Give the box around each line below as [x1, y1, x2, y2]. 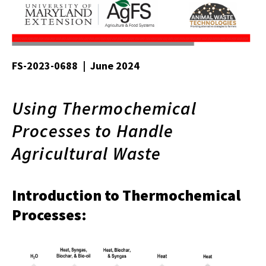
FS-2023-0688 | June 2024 [12, 59, 140, 73]
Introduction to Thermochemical [12, 185, 240, 205]
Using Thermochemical [12, 97, 197, 120]
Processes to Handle [12, 119, 174, 142]
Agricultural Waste [12, 142, 161, 165]
